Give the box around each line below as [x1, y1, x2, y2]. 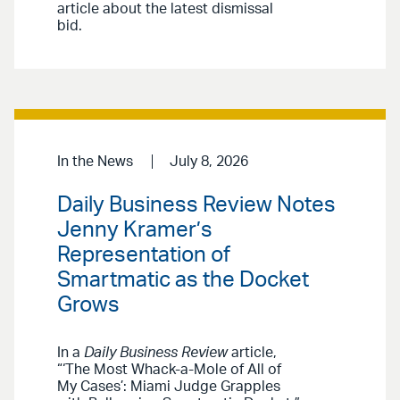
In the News [57, 154, 133, 169]
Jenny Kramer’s [57, 220, 212, 242]
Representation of [57, 245, 230, 267]
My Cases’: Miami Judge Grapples [57, 379, 280, 395]
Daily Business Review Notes [57, 195, 336, 217]
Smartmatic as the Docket [57, 270, 309, 292]
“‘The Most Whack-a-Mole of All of [57, 362, 281, 378]
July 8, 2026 [169, 154, 248, 169]
